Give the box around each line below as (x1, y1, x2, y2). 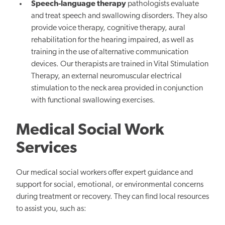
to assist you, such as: (16, 205, 86, 213)
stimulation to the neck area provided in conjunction (31, 84, 203, 93)
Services (16, 141, 77, 157)
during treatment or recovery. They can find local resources (16, 193, 209, 201)
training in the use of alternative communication (31, 48, 189, 57)
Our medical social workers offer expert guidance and (16, 169, 193, 177)
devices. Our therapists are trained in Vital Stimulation (31, 60, 209, 69)
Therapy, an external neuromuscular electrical (31, 72, 182, 81)
